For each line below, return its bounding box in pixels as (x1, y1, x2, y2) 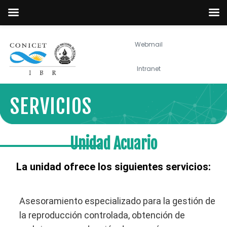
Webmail (135, 40, 163, 49)
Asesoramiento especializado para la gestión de (19, 196, 215, 207)
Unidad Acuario (70, 134, 157, 153)
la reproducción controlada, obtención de (19, 210, 185, 221)
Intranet (137, 64, 161, 73)
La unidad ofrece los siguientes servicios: (16, 161, 211, 173)
